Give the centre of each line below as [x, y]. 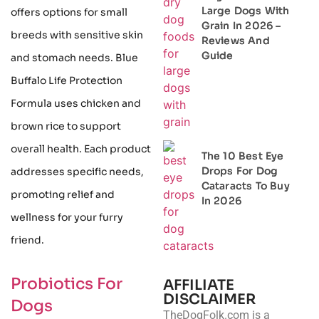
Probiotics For [67, 284]
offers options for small [69, 12]
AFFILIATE [198, 285]
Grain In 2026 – [241, 26]
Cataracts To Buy [245, 186]
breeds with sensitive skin [77, 35]
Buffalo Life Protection [67, 81]
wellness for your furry [67, 218]
